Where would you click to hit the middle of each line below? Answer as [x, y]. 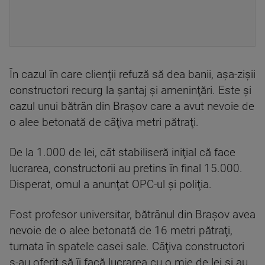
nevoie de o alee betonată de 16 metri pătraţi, [121, 231]
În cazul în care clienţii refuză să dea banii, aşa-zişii [132, 75]
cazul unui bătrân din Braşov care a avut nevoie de [132, 106]
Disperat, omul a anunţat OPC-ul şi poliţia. [111, 185]
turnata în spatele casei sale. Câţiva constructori [127, 247]
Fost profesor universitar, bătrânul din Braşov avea [132, 215]
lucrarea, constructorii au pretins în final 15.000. [126, 169]
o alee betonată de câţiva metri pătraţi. [104, 122]
